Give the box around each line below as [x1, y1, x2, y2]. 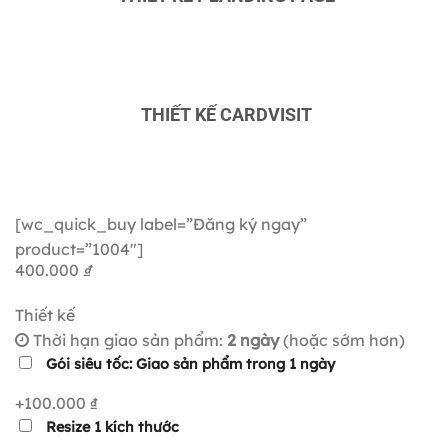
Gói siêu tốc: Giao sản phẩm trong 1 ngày [42, 355, 339, 374]
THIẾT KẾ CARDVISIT [141, 103, 312, 125]
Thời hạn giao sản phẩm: [29, 330, 227, 351]
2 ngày [227, 330, 279, 351]
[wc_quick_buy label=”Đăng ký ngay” [15, 214, 307, 235]
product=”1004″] [15, 239, 143, 260]
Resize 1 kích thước [42, 418, 183, 437]
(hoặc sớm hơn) [279, 330, 405, 351]
